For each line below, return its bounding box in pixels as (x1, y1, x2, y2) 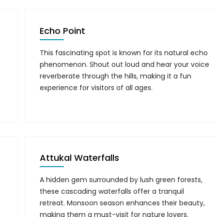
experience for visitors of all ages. (40, 83, 153, 93)
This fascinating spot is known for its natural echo (40, 48, 208, 58)
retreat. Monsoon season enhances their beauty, (40, 198, 205, 208)
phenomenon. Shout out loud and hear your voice (40, 60, 210, 69)
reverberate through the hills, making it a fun (40, 71, 192, 81)
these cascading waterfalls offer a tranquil (40, 186, 185, 196)
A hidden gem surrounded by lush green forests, (40, 175, 203, 185)
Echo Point (40, 25, 86, 37)
